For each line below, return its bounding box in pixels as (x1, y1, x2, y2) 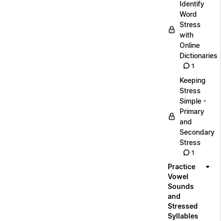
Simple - (180, 97, 206, 105)
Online (180, 41, 200, 49)
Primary (180, 107, 204, 115)
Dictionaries (180, 51, 218, 60)
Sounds (168, 182, 194, 190)
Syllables (168, 212, 198, 220)
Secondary (180, 128, 215, 136)
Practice (168, 162, 195, 171)
